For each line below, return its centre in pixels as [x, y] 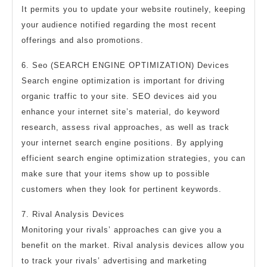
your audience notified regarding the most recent [119, 24]
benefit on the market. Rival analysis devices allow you [133, 245]
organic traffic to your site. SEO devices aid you [119, 96]
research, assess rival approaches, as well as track [125, 127]
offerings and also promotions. [83, 40]
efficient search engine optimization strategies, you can [133, 158]
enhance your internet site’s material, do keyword [121, 111]
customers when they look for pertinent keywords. [122, 189]
